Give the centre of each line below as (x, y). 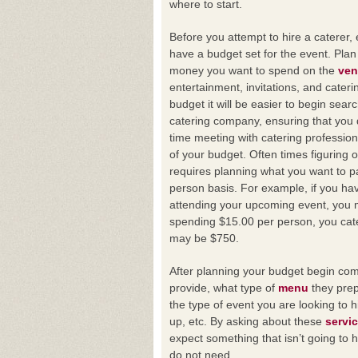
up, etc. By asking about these (247, 321)
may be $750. (204, 238)
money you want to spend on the (254, 70)
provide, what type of (224, 288)
